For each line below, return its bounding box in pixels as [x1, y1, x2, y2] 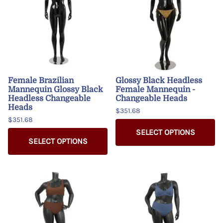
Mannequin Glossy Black [8, 85, 103, 94]
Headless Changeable [8, 94, 91, 103]
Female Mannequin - [115, 85, 195, 94]
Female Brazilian [8, 76, 74, 85]
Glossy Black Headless [115, 76, 202, 85]
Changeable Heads [115, 94, 187, 103]
